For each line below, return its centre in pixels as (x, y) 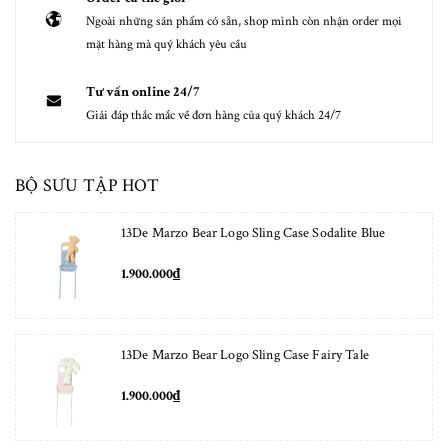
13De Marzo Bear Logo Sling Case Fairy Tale (245, 354)
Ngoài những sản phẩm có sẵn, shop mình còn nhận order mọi (244, 21)
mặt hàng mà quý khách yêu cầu (166, 44)
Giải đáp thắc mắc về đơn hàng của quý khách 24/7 (213, 115)
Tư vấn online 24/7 (142, 91)
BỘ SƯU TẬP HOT (87, 185)
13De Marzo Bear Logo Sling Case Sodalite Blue (253, 232)
